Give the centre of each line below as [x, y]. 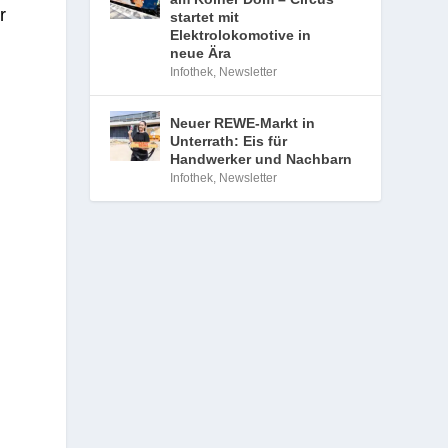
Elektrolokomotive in [241, 35]
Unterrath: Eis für [229, 141]
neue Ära [201, 53]
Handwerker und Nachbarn [261, 159]
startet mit [205, 17]
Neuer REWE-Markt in [243, 123]
